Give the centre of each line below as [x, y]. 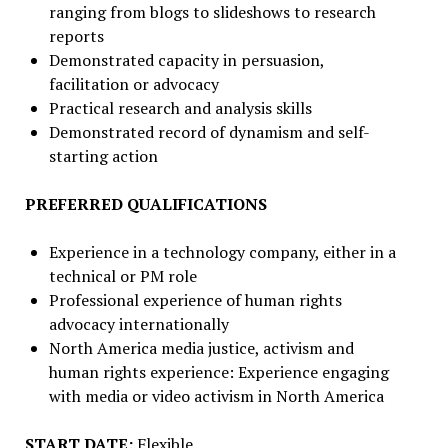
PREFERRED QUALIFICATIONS [145, 204]
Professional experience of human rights [195, 300]
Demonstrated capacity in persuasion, [186, 60]
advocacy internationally [138, 324]
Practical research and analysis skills [180, 108]
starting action [103, 156]
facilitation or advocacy [133, 84]
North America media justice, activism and [201, 348]
